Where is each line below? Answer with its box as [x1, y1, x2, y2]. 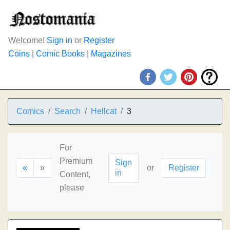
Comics [16, 107, 44, 116]
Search [54, 107, 81, 116]
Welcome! [8, 36, 47, 45]
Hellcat [91, 107, 117, 116]
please [60, 183, 84, 192]
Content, [60, 170, 90, 179]
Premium [60, 157, 92, 165]
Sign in [47, 36, 72, 45]
